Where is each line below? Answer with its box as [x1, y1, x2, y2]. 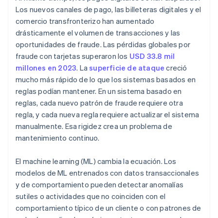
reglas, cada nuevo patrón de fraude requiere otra [16, 98, 183, 108]
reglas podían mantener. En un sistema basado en [16, 86, 182, 96]
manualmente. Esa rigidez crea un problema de [16, 121, 172, 131]
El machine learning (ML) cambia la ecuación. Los [16, 156, 177, 166]
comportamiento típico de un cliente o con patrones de [16, 203, 201, 213]
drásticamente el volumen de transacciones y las [16, 28, 181, 38]
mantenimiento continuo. [16, 133, 100, 143]
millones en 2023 [16, 63, 77, 73]
